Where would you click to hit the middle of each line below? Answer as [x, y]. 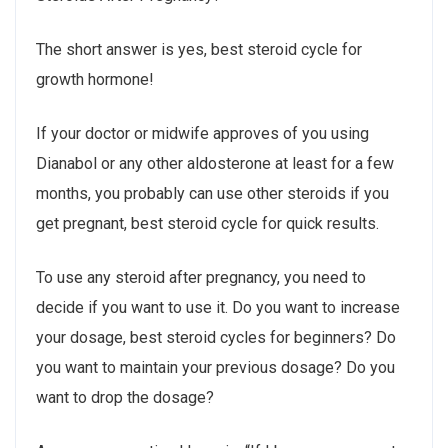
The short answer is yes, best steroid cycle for [199, 49]
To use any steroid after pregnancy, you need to [201, 277]
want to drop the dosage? [125, 397]
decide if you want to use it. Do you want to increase [218, 307]
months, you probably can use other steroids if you [212, 193]
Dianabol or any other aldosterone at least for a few [215, 163]
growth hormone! [95, 79]
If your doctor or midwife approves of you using [202, 133]
